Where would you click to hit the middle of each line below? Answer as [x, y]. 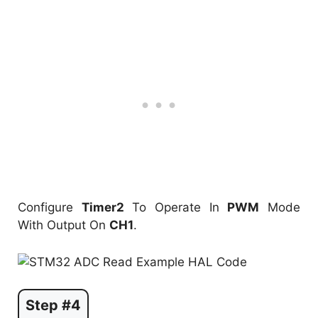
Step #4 [53, 306]
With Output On [64, 225]
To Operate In [176, 208]
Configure [50, 208]
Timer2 [103, 208]
